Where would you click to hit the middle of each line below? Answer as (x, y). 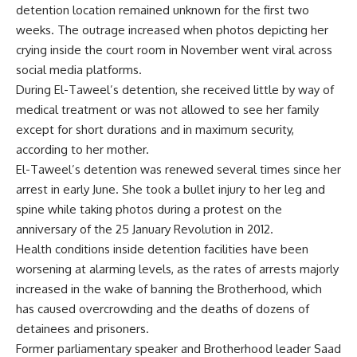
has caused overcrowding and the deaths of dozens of (163, 309)
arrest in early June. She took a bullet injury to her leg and (171, 190)
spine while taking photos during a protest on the (149, 210)
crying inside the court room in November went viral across (174, 50)
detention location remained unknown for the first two (163, 10)
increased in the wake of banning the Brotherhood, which (169, 289)
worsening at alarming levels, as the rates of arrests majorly (177, 269)
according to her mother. (82, 150)
